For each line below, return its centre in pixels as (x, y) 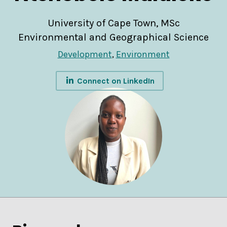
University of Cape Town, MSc (113, 23)
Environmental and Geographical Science (113, 37)
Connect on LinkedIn (115, 81)
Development (85, 54)
